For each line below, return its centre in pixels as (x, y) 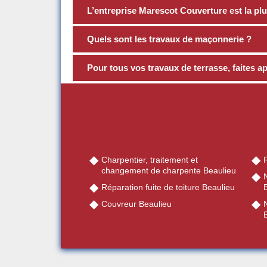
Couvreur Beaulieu (136, 204)
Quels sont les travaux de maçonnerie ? (169, 39)
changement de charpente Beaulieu (169, 171)
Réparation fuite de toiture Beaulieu (168, 187)
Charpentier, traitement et (150, 160)
